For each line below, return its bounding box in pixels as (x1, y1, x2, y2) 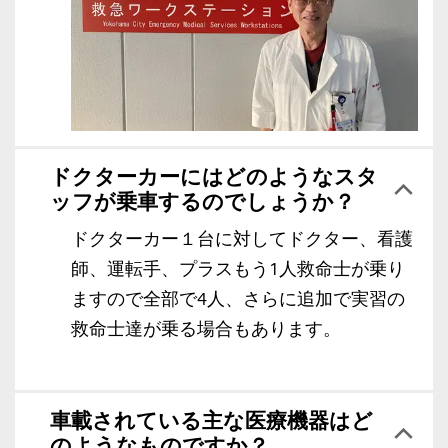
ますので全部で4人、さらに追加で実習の (71, 288, 405, 310)
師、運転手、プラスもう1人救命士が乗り (71, 258, 405, 280)
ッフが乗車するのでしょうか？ (50, 189, 355, 215)
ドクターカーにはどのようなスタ (50, 164, 378, 190)
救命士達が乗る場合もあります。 (71, 318, 341, 340)
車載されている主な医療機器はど (50, 408, 373, 434)
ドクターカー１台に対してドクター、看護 (71, 228, 413, 250)
